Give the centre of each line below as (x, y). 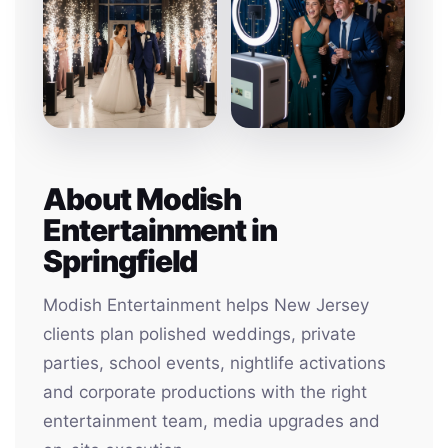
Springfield (120, 261)
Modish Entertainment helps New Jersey (206, 305)
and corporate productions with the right (205, 392)
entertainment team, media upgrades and (211, 421)
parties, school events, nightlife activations (214, 363)
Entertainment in (160, 230)
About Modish (142, 199)
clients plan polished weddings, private (199, 334)
